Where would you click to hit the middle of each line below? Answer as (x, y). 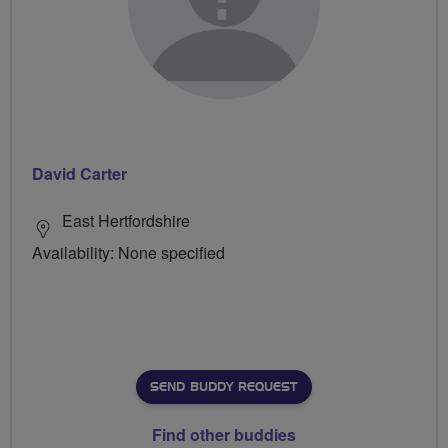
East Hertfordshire (126, 220)
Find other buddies (224, 434)
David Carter (79, 173)
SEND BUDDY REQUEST (223, 386)
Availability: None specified (128, 252)
